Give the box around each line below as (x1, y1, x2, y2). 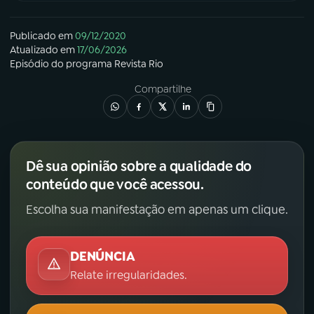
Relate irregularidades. (70, 268, 187, 283)
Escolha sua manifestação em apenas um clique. (26, 202, 288, 218)
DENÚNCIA (70, 248, 135, 266)
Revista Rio (114, 57, 163, 71)
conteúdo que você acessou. (26, 175, 204, 194)
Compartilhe (134, 83, 191, 96)
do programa (49, 57, 114, 71)
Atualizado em (10, 43, 75, 57)
